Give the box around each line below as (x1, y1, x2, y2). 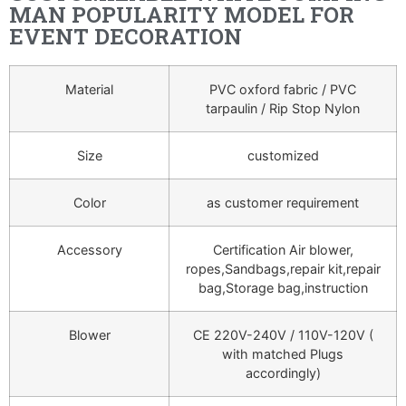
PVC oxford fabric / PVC (209, 82, 356, 98)
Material (65, 82, 113, 98)
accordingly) (245, 365, 321, 382)
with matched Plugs (222, 346, 343, 362)
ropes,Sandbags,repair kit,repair (185, 261, 381, 277)
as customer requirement (207, 195, 359, 211)
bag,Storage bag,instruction (198, 280, 368, 296)
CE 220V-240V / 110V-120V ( (192, 327, 373, 343)
